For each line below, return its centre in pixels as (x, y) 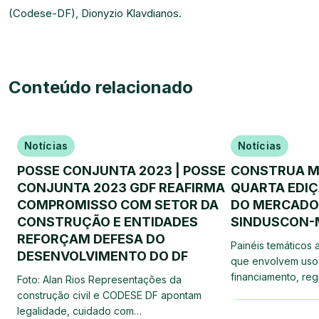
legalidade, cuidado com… (79, 311)
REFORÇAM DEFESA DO (91, 239)
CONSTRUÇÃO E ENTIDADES (108, 222)
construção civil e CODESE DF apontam (109, 295)
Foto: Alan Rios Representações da (99, 279)
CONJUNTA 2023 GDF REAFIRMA (121, 188)
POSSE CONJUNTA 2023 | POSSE (121, 171)
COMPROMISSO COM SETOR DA (118, 205)
